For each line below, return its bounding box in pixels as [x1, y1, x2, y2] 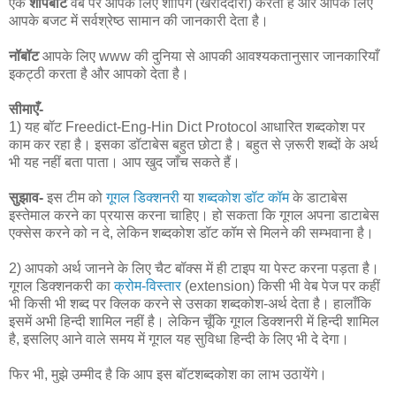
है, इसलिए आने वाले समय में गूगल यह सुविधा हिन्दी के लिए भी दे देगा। [9, 331, 349, 346]
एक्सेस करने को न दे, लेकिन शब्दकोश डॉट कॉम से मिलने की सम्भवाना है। [9, 225, 374, 240]
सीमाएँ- [9, 101, 43, 117]
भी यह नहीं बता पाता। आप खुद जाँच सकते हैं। [9, 154, 240, 170]
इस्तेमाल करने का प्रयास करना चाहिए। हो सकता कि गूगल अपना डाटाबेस [9, 207, 379, 223]
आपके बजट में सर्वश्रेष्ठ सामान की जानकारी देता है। [9, 12, 269, 28]
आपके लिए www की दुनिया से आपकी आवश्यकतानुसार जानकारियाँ [39, 48, 379, 64]
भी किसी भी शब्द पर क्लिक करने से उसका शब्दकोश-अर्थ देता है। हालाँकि [9, 295, 371, 311]
